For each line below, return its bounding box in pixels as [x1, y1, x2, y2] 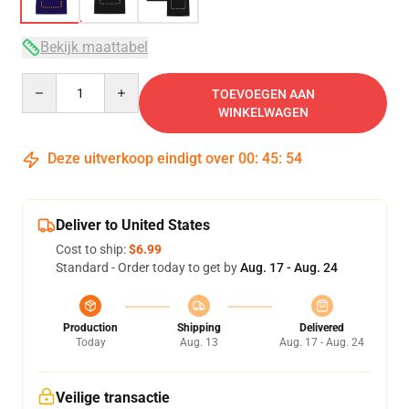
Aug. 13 [179, 336, 218, 349]
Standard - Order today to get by [56, 260, 240, 275]
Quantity [21, 74, 71, 89]
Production [63, 321, 118, 334]
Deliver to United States [56, 216, 210, 234]
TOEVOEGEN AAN [211, 87, 315, 101]
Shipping [176, 321, 221, 334]
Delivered [299, 321, 344, 334]
